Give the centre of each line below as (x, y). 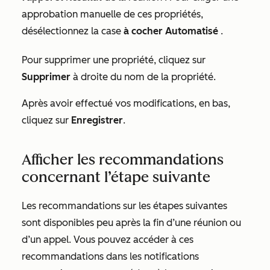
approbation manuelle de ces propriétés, (112, 14)
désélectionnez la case (73, 31)
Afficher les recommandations (123, 159)
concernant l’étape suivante (116, 177)
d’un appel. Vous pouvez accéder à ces (108, 239)
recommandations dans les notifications (110, 256)
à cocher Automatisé (171, 31)
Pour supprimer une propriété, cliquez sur (114, 60)
